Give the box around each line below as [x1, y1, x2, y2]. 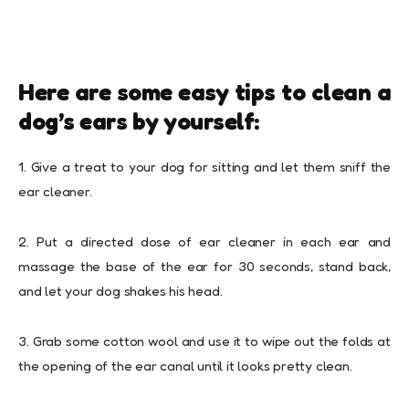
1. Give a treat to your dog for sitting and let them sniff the [18, 158, 391, 176]
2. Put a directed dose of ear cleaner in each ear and [18, 233, 391, 251]
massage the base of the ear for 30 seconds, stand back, [18, 257, 391, 276]
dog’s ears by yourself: [18, 107, 259, 136]
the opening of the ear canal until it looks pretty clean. [18, 357, 352, 375]
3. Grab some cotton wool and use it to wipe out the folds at [18, 332, 391, 351]
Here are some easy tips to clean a [18, 78, 391, 107]
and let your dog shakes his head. [18, 282, 223, 300]
